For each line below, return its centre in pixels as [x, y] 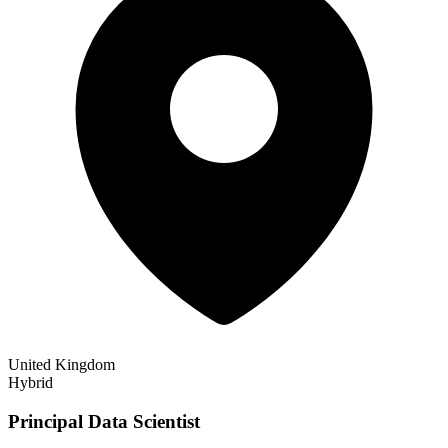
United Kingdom [61, 365]
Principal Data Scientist [104, 421]
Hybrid [30, 383]
